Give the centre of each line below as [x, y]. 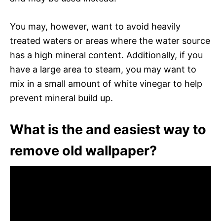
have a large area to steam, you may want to [103, 69]
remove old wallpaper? [83, 150]
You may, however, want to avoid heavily [95, 26]
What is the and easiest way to [108, 129]
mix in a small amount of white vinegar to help [106, 83]
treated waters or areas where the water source [110, 40]
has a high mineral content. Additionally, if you [106, 55]
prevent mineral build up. [61, 98]
